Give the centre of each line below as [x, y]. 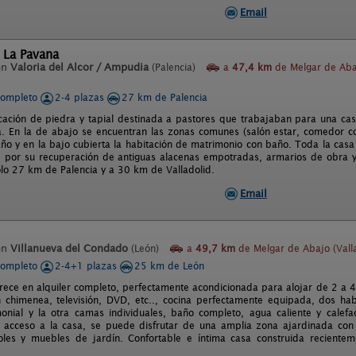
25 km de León [169, 266]
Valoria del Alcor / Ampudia [79, 67]
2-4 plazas [81, 97]
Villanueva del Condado [69, 248]
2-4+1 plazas [87, 266]
